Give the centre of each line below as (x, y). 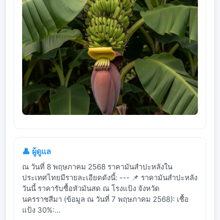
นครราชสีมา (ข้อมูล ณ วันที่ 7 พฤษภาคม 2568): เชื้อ (105, 199)
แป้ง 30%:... (41, 210)
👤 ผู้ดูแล (37, 151)
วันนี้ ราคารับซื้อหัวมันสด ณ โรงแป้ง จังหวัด (91, 189)
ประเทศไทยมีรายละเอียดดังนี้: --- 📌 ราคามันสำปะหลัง (110, 178)
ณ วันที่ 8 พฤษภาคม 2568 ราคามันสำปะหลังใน (97, 167)
